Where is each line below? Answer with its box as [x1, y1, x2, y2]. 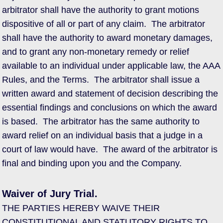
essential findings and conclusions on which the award [2, 103, 217, 112]
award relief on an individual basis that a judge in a [2, 130, 203, 140]
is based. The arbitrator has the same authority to [2, 116, 200, 126]
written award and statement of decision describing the [2, 89, 218, 99]
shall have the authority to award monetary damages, [2, 33, 213, 43]
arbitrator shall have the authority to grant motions [2, 5, 199, 15]
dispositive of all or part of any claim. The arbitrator [2, 19, 205, 29]
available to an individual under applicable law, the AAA [2, 61, 220, 71]
